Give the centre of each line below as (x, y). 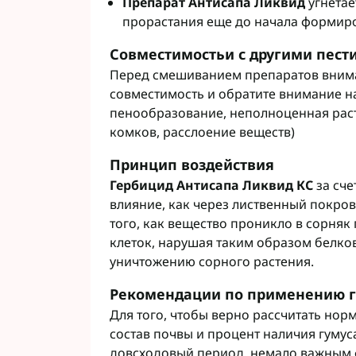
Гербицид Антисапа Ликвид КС (211, 185)
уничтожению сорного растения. (212, 261)
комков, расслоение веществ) (202, 132)
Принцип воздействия (192, 164)
